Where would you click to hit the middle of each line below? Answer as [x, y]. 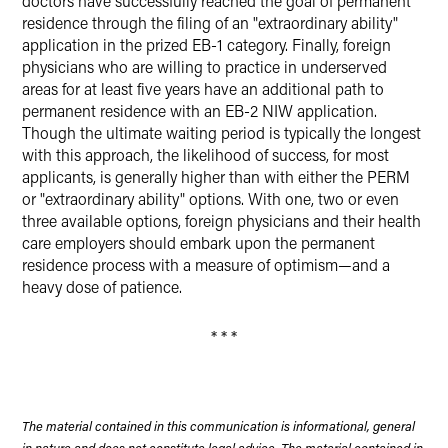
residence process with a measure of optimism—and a [206, 264]
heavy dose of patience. [102, 286]
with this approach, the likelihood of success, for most [205, 154]
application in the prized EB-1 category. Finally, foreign [206, 44]
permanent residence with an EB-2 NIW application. [199, 110]
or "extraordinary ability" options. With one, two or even [210, 198]
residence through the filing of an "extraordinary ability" [210, 22]
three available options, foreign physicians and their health [221, 220]
